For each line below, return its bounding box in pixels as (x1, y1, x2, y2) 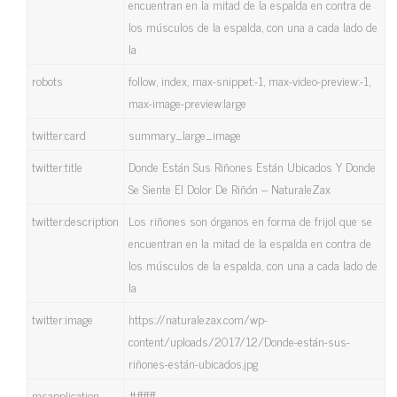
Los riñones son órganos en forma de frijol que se (128, 210, 372, 230)
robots (32, 70, 63, 90)
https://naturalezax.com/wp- (128, 308, 268, 329)
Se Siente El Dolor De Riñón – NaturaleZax (128, 178, 331, 198)
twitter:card (32, 124, 86, 144)
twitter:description (32, 210, 119, 230)
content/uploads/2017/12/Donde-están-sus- (128, 331, 350, 351)
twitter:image (32, 308, 93, 329)
